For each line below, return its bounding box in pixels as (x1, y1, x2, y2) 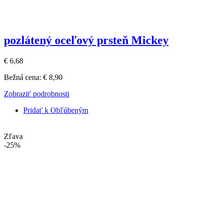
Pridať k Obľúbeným (23, 106, 88, 114)
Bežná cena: (4, 73, 41, 81)
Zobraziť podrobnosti (4, 89, 69, 98)
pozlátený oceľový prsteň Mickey (4, 33, 169, 46)
